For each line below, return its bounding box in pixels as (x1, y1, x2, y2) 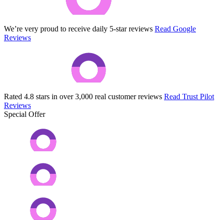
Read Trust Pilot (164, 92, 214, 101)
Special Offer (4, 110, 45, 118)
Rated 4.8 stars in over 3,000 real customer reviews (4, 92, 162, 101)
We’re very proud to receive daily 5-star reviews (4, 24, 153, 33)
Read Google (155, 24, 196, 33)
